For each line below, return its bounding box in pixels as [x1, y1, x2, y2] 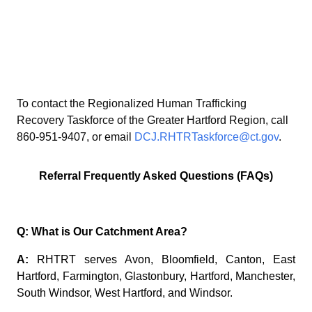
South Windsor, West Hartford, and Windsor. [17, 286, 233, 299]
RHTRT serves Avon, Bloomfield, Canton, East [37, 253, 295, 265]
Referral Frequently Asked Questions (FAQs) [39, 169, 273, 182]
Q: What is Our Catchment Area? [17, 225, 187, 237]
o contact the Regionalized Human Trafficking [22, 97, 247, 109]
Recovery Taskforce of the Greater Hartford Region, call [17, 114, 288, 126]
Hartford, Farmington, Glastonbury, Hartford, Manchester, [17, 270, 295, 282]
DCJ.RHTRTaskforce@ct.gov [134, 130, 279, 143]
